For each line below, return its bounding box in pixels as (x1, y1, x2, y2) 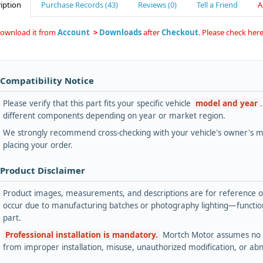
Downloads (99, 27, 141, 38)
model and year (195, 98, 258, 109)
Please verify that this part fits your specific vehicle (3, 98, 193, 109)
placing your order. (3, 140, 73, 151)
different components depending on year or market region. (3, 110, 225, 122)
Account (58, 27, 92, 38)
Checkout (161, 27, 198, 38)
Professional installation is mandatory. (5, 230, 158, 241)
